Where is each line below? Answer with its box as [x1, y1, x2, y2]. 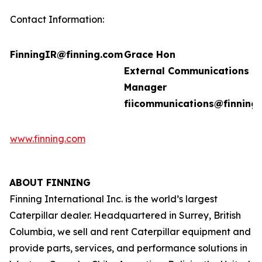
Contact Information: [10, 13, 104, 26]
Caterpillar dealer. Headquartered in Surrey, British [9, 209, 241, 222]
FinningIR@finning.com [10, 49, 123, 61]
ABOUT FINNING [9, 177, 91, 189]
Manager [124, 81, 167, 94]
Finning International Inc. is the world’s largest [9, 193, 218, 205]
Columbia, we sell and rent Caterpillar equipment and [9, 226, 251, 238]
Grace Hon [124, 49, 175, 61]
